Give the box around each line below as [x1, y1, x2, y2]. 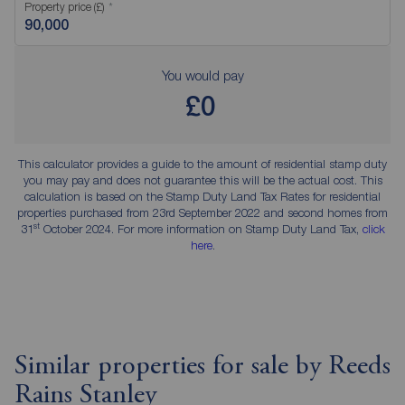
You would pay [161, 67, 244, 84]
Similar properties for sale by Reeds [14, 353, 391, 381]
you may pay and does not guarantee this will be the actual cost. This [23, 173, 382, 188]
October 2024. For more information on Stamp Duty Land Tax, [39, 221, 363, 237]
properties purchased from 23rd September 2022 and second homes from [17, 205, 388, 221]
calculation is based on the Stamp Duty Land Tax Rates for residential [24, 189, 381, 204]
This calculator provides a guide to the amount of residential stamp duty [18, 156, 387, 172]
